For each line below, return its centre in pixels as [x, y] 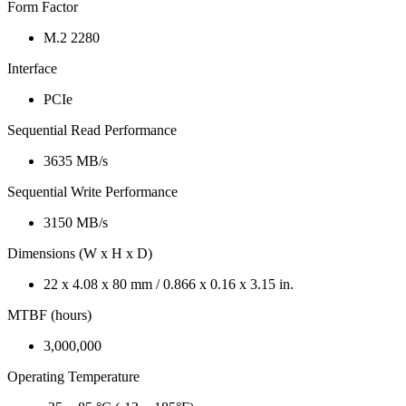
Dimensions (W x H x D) [80, 254]
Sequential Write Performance [92, 192]
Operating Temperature [73, 377]
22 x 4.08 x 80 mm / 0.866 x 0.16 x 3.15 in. [169, 285]
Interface [32, 69]
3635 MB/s [76, 161]
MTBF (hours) [49, 315]
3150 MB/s [76, 223]
